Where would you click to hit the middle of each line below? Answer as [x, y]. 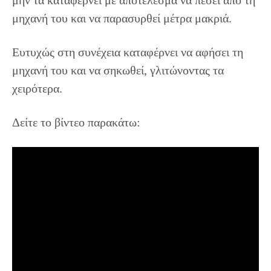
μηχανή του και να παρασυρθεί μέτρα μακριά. [122, 18]
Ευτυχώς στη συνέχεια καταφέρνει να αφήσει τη [128, 52]
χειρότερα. [37, 89]
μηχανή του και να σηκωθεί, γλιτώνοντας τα [118, 70]
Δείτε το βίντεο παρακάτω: [76, 122]
